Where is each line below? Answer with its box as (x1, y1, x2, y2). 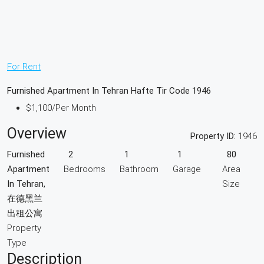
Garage (173, 164, 201, 175)
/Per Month (52, 103, 96, 114)
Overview (7, 125, 67, 143)
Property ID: (190, 130, 236, 141)
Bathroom (120, 164, 159, 175)
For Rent (7, 61, 41, 72)
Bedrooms (64, 164, 105, 175)
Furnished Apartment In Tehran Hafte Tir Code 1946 (7, 85, 211, 97)
